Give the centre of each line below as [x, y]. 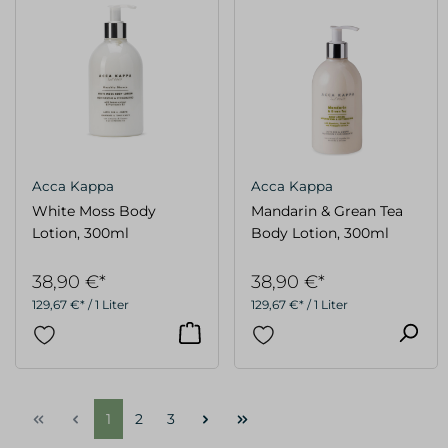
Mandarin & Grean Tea [327, 210]
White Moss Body [94, 210]
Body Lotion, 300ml [320, 232]
